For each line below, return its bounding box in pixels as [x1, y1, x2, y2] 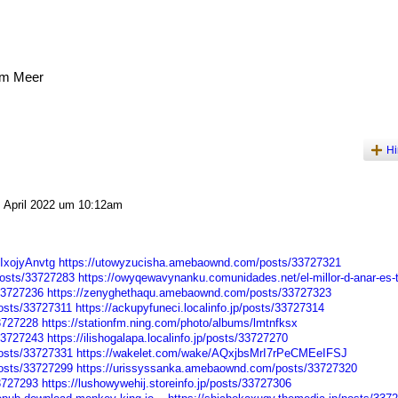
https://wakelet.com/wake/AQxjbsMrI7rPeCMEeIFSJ [76, 346, 347, 361]
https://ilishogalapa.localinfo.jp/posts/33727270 [46, 331, 288, 346]
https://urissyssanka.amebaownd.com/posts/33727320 [76, 362, 357, 376]
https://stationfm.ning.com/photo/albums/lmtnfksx [41, 316, 298, 330]
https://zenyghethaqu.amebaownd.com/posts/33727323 [46, 286, 331, 300]
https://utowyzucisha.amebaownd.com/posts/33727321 [58, 256, 341, 270]
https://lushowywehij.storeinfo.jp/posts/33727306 [41, 377, 291, 391]
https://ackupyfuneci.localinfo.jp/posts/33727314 [75, 301, 324, 315]
